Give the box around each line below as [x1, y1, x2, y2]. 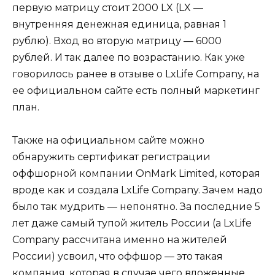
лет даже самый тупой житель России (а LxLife [12, 217, 252, 230]
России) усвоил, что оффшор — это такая [12, 250, 223, 263]
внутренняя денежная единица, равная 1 [12, 18, 227, 31]
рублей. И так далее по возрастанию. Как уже [12, 52, 245, 64]
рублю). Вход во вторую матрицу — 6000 [12, 35, 222, 47]
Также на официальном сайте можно [12, 134, 204, 147]
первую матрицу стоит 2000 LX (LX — [12, 2, 203, 14]
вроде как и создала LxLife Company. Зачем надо [12, 184, 263, 196]
